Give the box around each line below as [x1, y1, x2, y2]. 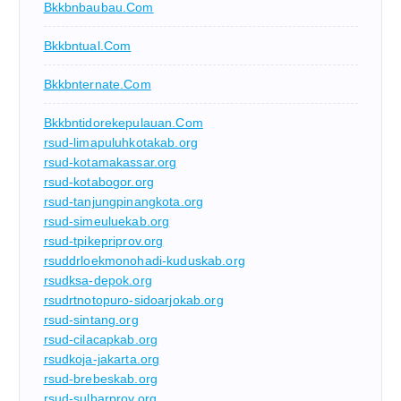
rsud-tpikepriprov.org [43, 233, 164, 248]
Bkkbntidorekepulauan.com [43, 115, 203, 130]
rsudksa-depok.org [43, 272, 152, 287]
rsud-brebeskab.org [43, 371, 158, 386]
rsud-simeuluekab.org [43, 213, 170, 228]
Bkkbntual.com [43, 38, 132, 53]
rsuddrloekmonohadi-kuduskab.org [43, 252, 245, 268]
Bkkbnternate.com [43, 76, 151, 91]
